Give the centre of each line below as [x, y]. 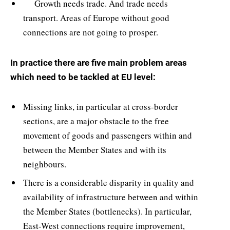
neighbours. [45, 164]
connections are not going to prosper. [91, 32]
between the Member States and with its [95, 150]
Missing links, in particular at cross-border [101, 107]
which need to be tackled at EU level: [83, 77]
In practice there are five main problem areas [99, 62]
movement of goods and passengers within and [108, 136]
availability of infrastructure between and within [111, 197]
